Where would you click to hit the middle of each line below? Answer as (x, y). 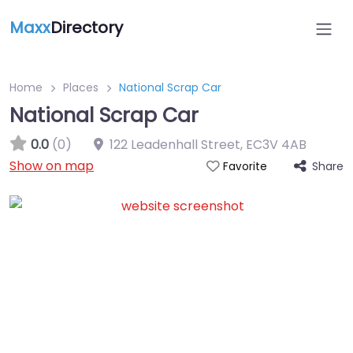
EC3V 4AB (276, 145)
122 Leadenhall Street (175, 145)
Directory (87, 28)
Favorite (245, 167)
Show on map (52, 166)
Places (81, 87)
